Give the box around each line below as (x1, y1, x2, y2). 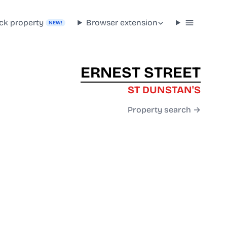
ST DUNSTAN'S (128, 84, 201, 96)
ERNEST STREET (81, 63, 201, 82)
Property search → (128, 105, 201, 115)
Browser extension (86, 17, 158, 27)
